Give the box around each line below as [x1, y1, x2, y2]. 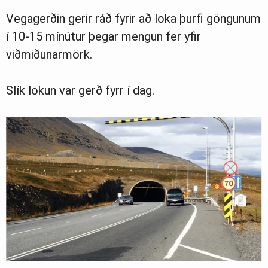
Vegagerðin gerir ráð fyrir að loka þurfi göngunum [6, 11, 261, 26]
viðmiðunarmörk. [6, 47, 92, 62]
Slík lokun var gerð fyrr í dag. [6, 83, 154, 98]
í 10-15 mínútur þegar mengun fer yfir [6, 29, 201, 44]
